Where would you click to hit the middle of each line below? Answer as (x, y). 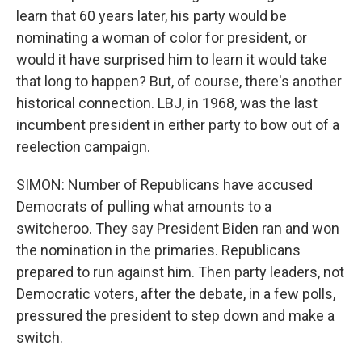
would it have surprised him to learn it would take (172, 59)
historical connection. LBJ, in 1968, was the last (167, 103)
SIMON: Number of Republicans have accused (164, 185)
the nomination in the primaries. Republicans (158, 250)
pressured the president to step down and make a (175, 316)
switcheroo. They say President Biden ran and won (178, 228)
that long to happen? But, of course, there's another (179, 81)
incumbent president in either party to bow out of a (178, 125)
